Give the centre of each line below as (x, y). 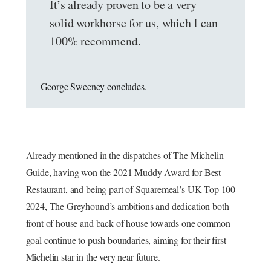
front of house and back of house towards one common (128, 223)
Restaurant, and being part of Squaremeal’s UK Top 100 (131, 189)
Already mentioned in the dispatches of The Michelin (125, 155)
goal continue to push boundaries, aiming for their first (126, 240)
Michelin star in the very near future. (93, 257)
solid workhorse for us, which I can (134, 23)
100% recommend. (95, 41)
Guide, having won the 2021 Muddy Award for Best (123, 172)
